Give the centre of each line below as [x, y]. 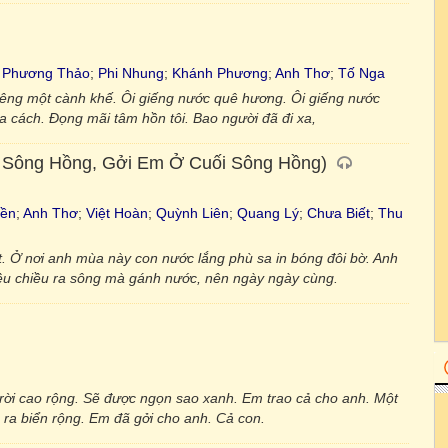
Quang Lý [268, 213]
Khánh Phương [220, 73]
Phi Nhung [131, 73]
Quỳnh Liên [192, 213]
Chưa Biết [338, 213]
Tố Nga [361, 73]
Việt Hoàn [117, 213]
